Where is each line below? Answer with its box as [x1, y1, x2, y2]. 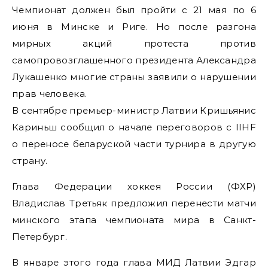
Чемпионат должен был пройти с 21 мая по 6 [12, 4, 256, 16]
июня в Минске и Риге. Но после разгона [12, 21, 256, 32]
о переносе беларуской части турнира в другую [12, 138, 256, 150]
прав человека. [12, 88, 87, 99]
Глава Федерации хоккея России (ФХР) [12, 181, 256, 192]
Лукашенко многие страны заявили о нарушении [12, 71, 256, 83]
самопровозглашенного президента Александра [12, 54, 256, 66]
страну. [12, 155, 48, 166]
